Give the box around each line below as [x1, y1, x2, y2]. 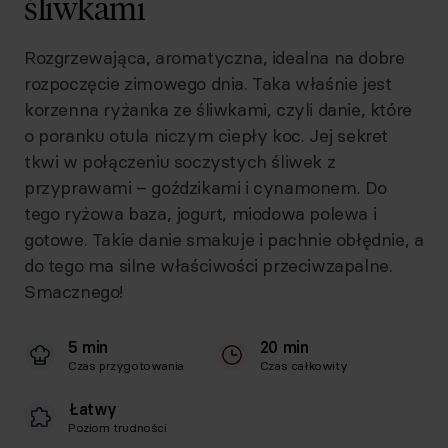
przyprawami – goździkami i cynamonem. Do [24, 176, 388, 199]
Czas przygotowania [68, 358, 184, 373]
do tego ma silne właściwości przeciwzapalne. [24, 254, 393, 277]
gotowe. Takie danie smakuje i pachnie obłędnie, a [24, 228, 424, 251]
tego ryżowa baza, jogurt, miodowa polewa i [24, 202, 377, 225]
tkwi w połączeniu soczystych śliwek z [24, 150, 336, 173]
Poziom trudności [68, 420, 167, 435]
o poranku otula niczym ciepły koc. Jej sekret [24, 124, 389, 147]
